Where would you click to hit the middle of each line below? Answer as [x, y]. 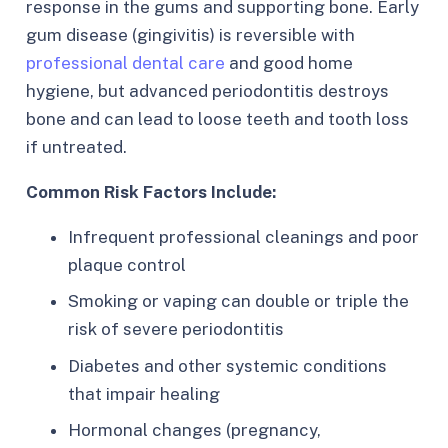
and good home [288, 62]
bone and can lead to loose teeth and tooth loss [217, 118]
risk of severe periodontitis [176, 329]
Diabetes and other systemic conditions [227, 365]
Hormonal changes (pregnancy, [194, 430]
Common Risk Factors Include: [150, 191]
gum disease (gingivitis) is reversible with [190, 34]
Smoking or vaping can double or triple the [238, 301]
